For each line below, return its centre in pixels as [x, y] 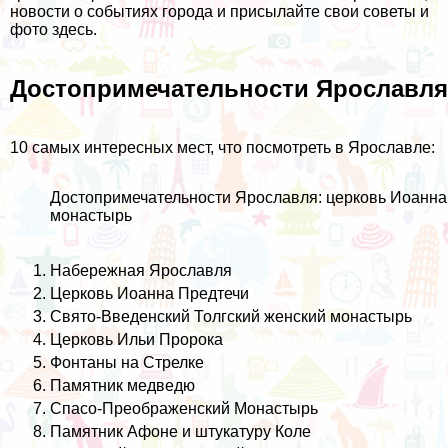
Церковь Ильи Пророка [136, 339]
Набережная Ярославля [141, 270]
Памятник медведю [122, 385]
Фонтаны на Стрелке [127, 362]
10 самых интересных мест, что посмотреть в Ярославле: [222, 147]
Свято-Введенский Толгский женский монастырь [231, 316]
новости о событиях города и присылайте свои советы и [219, 11]
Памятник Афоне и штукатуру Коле [180, 431]
